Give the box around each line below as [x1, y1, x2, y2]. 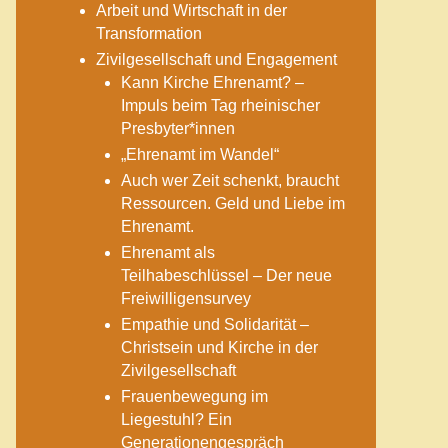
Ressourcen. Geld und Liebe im [121, 195, 345, 212]
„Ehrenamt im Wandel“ [121, 146, 279, 163]
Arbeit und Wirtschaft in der [96, 2, 287, 19]
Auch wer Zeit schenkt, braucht [121, 172, 339, 189]
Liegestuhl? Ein [121, 411, 232, 428]
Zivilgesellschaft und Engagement [96, 51, 337, 68]
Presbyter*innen [121, 120, 235, 137]
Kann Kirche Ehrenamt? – [121, 74, 304, 91]
